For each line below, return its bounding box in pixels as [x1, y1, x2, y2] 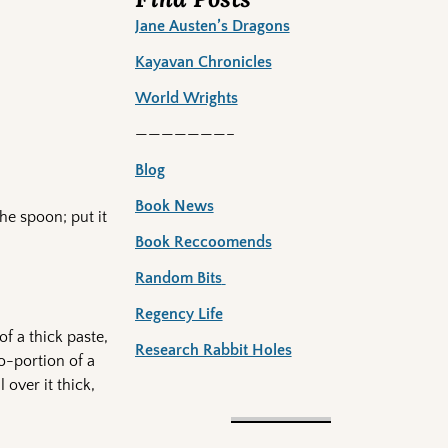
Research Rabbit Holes [134, 341, 292, 360]
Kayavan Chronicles [134, 53, 272, 72]
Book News [134, 197, 214, 216]
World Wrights [134, 89, 238, 108]
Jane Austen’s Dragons [134, 17, 290, 36]
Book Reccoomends [134, 233, 272, 252]
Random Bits [134, 269, 222, 288]
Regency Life [134, 305, 223, 324]
